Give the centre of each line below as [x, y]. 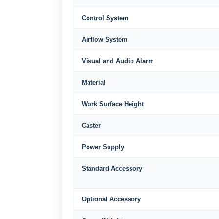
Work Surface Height [113, 104]
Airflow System [105, 39]
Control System [105, 18]
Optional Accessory [111, 199]
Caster [91, 125]
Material [94, 82]
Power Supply [103, 147]
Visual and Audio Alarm [118, 61]
